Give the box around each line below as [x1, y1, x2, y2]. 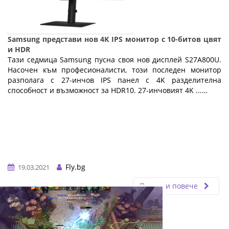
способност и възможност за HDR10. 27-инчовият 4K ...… [8, 85, 208, 95]
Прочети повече [140, 180, 200, 191]
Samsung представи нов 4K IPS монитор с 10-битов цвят [8, 34, 221, 44]
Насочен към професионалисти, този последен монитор [8, 64, 221, 75]
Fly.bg [63, 162, 85, 172]
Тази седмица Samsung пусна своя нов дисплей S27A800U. [8, 54, 221, 64]
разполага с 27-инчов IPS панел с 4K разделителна [8, 75, 221, 85]
